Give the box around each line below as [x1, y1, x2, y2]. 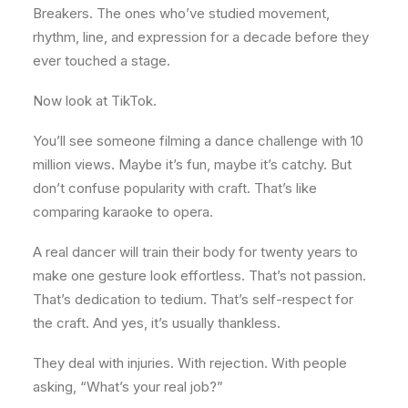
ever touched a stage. [33, 52, 170, 69]
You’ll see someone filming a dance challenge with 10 [33, 132, 363, 149]
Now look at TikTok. [33, 92, 157, 109]
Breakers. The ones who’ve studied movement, [33, 5, 330, 22]
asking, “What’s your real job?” [33, 378, 223, 395]
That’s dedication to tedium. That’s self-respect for [33, 291, 353, 308]
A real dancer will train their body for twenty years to [33, 243, 358, 260]
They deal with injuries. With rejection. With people [33, 354, 347, 372]
